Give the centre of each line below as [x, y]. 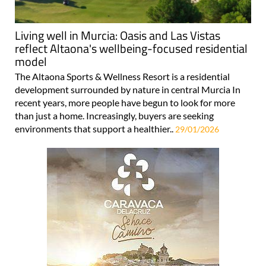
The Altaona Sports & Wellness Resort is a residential [122, 76]
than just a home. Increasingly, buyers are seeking [114, 115]
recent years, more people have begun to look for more [125, 102]
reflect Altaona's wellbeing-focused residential [131, 48]
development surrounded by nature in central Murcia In [128, 89]
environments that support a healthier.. [95, 128]
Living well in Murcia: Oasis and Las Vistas [118, 35]
